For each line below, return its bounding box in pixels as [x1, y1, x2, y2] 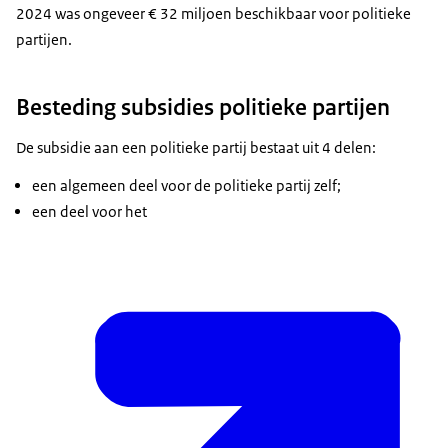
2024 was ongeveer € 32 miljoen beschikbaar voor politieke [16, 4, 411, 24]
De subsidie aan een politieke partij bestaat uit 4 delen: [16, 137, 376, 157]
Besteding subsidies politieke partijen [16, 91, 390, 122]
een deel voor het [32, 201, 147, 221]
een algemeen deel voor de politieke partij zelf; [32, 175, 341, 195]
